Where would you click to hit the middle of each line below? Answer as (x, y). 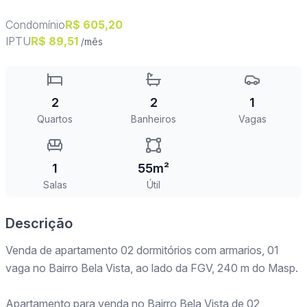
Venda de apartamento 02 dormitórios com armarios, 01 (142, 250)
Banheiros (153, 119)
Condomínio (35, 25)
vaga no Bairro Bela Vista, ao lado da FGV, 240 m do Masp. (152, 268)
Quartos (55, 119)
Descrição (39, 224)
